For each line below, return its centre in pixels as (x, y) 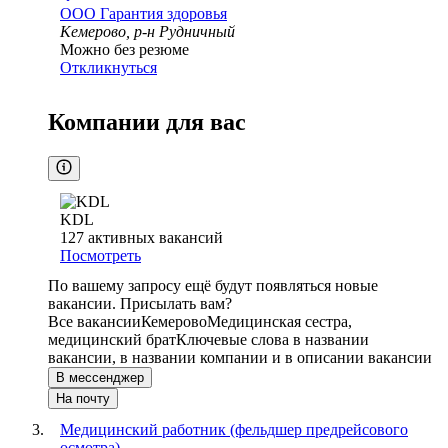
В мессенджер (100, 378)
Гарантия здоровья (163, 14)
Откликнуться (108, 68)
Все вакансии (94, 322)
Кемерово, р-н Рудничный (147, 32)
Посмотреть (100, 256)
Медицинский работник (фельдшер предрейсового (234, 430)
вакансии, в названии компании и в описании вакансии (240, 358)
